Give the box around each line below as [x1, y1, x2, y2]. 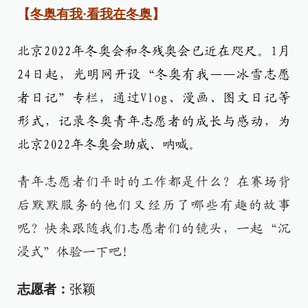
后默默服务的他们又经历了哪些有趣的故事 [17, 199, 291, 212]
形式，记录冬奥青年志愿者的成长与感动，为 [17, 115, 291, 128]
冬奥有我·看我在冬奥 [30, 7, 152, 21]
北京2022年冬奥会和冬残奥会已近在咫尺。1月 [17, 45, 291, 58]
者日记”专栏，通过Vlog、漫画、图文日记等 [17, 91, 291, 104]
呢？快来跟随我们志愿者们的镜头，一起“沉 [17, 222, 291, 235]
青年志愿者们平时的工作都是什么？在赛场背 [17, 175, 291, 188]
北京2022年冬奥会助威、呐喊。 [17, 138, 201, 151]
